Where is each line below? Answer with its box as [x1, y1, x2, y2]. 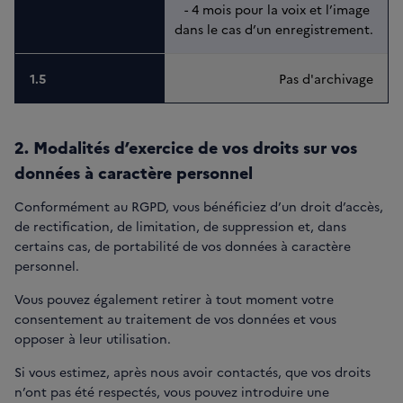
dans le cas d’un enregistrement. [175, 20, 373, 39]
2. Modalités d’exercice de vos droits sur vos [14, 136, 357, 159]
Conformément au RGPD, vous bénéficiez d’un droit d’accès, [14, 197, 383, 216]
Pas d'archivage [279, 69, 373, 88]
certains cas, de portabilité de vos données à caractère [14, 237, 351, 255]
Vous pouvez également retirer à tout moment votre [14, 290, 334, 309]
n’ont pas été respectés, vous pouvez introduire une [14, 382, 329, 401]
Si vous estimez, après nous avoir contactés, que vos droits [14, 363, 371, 381]
